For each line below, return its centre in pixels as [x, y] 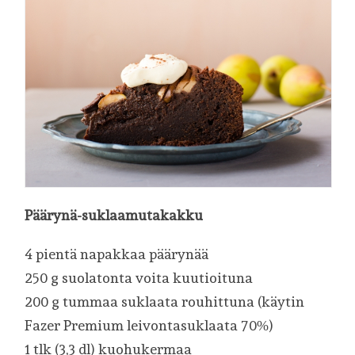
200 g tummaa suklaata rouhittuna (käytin [165, 302]
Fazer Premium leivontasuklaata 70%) [149, 326]
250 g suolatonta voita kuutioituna [139, 278]
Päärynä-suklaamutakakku [114, 215]
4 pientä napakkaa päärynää [117, 254]
